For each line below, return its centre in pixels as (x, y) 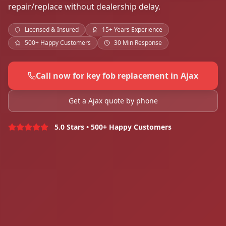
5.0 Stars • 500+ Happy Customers (113, 127)
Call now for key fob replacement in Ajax (117, 76)
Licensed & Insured (52, 30)
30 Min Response (138, 43)
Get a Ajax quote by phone (113, 101)
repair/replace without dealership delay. (84, 7)
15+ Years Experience (132, 30)
